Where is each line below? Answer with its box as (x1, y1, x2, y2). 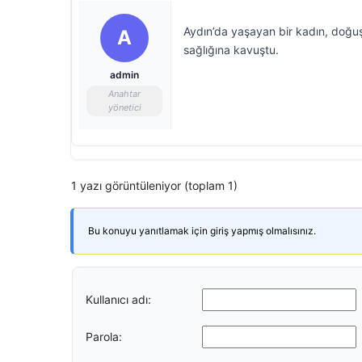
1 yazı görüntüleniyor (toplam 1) (71, 179, 238, 192)
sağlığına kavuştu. (183, 43, 279, 57)
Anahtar (108, 88, 141, 99)
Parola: (86, 329, 122, 343)
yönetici (107, 102, 141, 113)
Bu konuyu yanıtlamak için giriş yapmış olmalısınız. (88, 225, 316, 237)
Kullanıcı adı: (86, 292, 151, 306)
